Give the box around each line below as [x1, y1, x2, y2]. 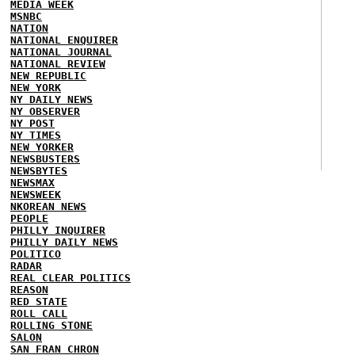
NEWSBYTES [10, 165, 67, 177]
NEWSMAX [10, 177, 55, 189]
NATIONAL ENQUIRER [10, 34, 118, 46]
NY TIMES [10, 129, 61, 141]
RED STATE [10, 296, 67, 307]
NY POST [10, 117, 55, 129]
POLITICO [10, 248, 61, 260]
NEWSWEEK [10, 189, 61, 200]
